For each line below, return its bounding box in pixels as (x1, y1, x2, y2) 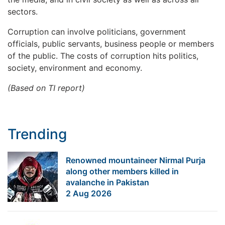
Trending (8, 125, 67, 143)
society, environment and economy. (8, 62, 142, 73)
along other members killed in (66, 166, 179, 176)
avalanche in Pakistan (66, 177, 149, 187)
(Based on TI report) (8, 82, 85, 93)
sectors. (8, 6, 38, 17)
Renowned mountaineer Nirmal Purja (66, 155, 205, 165)
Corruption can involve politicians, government (8, 26, 186, 37)
